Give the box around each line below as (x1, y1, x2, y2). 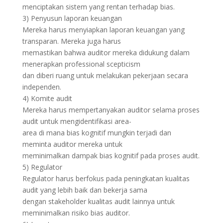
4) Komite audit (22, 94, 72, 103)
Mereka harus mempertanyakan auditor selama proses (22, 105, 200, 114)
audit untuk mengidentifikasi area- (22, 116, 131, 126)
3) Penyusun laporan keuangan (22, 13, 122, 23)
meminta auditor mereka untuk (22, 139, 122, 149)
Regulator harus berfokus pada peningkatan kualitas (22, 174, 190, 183)
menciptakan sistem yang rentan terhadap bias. (22, 2, 175, 11)
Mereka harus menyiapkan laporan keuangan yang (22, 25, 185, 34)
